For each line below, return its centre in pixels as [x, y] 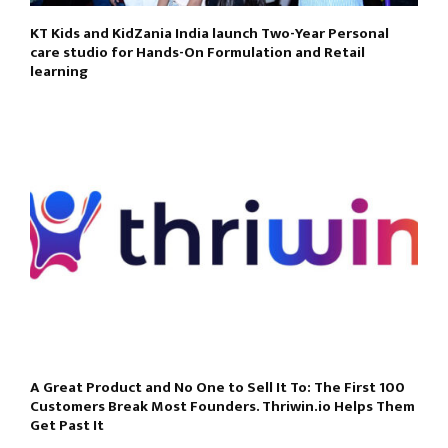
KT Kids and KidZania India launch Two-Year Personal [209, 34]
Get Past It [67, 425]
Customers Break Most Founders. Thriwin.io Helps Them [222, 406]
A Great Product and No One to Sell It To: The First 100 [217, 387]
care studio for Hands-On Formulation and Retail [197, 53]
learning [59, 72]
